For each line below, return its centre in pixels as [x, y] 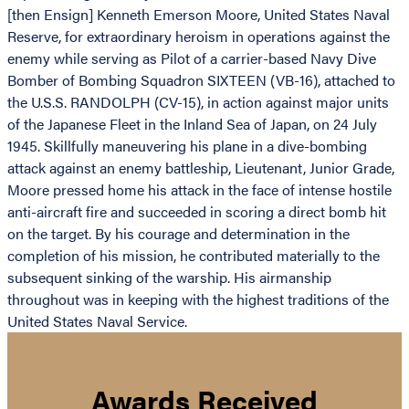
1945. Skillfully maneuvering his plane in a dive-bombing [187, 146]
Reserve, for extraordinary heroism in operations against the [199, 37]
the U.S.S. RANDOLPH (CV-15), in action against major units [198, 102]
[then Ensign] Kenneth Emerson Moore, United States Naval [199, 15]
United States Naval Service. [97, 321]
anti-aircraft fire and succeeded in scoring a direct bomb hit [197, 212]
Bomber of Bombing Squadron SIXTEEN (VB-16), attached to [201, 80]
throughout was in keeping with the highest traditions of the [198, 299]
